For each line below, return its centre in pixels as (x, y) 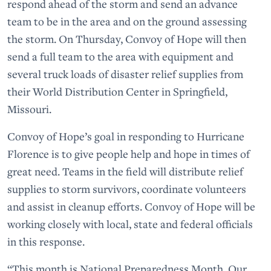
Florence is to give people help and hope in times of (129, 154)
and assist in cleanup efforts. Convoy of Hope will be (131, 206)
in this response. (46, 241)
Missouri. (29, 109)
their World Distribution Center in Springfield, (117, 91)
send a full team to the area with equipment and (120, 56)
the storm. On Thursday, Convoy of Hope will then (127, 39)
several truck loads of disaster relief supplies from (125, 74)
